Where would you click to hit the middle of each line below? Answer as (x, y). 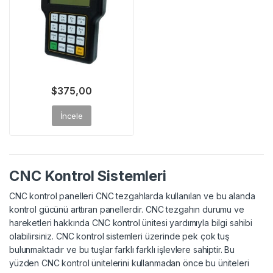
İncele (72, 115)
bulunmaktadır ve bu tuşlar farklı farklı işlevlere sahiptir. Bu (122, 249)
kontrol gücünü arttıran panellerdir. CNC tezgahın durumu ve (127, 209)
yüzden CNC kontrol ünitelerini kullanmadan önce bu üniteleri (129, 263)
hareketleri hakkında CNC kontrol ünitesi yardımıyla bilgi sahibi (131, 222)
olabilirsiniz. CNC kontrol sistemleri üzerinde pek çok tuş (119, 236)
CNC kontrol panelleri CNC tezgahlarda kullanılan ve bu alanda (132, 196)
